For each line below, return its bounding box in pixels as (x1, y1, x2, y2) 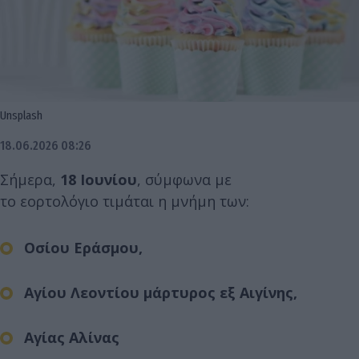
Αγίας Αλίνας (24, 328, 119, 348)
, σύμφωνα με (137, 170, 232, 190)
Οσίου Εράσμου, (24, 238, 143, 258)
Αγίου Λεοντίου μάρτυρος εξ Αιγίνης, (24, 283, 297, 303)
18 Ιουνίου (60, 170, 137, 190)
